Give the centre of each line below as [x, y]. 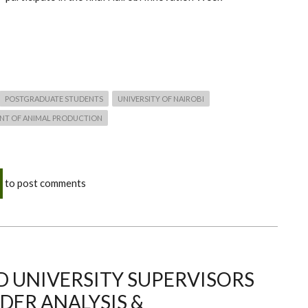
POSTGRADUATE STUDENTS [54, 99]
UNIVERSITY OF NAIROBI [161, 99]
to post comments [44, 183]
